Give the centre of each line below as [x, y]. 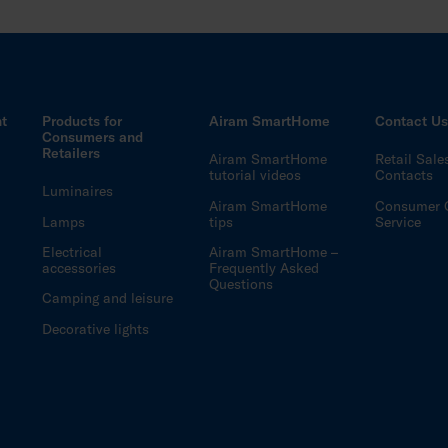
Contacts [404, 175]
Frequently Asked [263, 268]
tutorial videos [254, 175]
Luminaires [78, 191]
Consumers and [93, 137]
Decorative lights [96, 328]
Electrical [72, 252]
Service [398, 221]
